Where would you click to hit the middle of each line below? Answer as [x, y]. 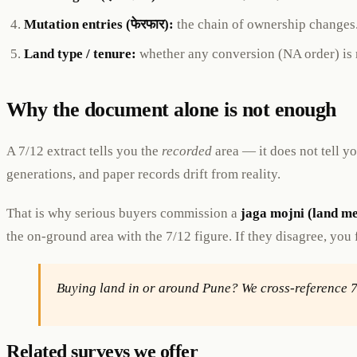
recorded [187, 151]
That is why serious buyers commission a [124, 213]
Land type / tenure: [80, 54]
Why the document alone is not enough [171, 110]
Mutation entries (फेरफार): [99, 25]
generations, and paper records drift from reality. [143, 174]
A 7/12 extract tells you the [84, 151]
